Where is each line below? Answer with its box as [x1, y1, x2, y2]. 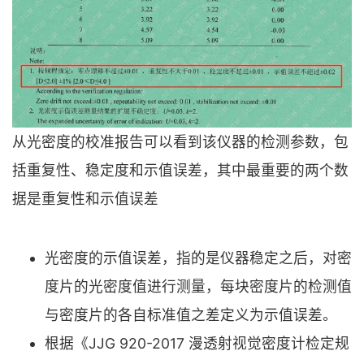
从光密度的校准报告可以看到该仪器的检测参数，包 [12, 133, 349, 151]
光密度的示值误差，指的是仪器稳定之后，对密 [45, 249, 352, 266]
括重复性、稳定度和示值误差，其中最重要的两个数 [12, 162, 349, 180]
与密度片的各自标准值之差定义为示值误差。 [45, 305, 337, 323]
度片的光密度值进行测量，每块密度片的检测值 [45, 277, 352, 295]
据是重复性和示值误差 [12, 190, 158, 208]
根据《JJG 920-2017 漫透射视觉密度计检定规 [45, 334, 349, 352]
